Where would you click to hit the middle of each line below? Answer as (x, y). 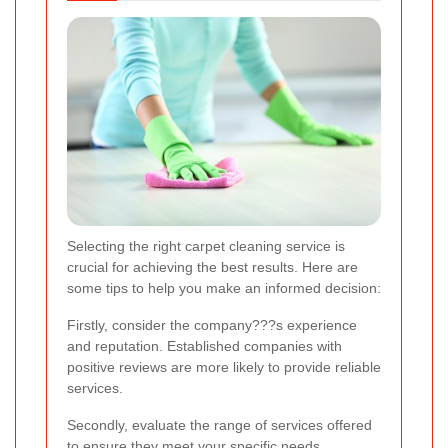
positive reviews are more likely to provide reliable (224, 366)
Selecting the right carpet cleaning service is (206, 245)
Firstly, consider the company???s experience (212, 324)
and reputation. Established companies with (204, 345)
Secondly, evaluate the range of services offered (219, 424)
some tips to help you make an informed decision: (224, 287)
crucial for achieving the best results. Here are (212, 266)
